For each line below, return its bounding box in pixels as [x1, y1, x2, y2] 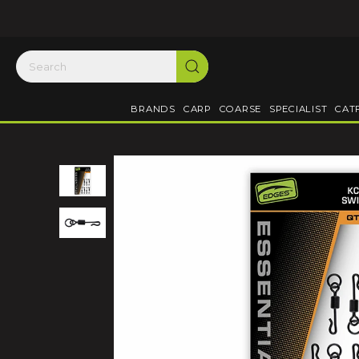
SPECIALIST [269, 103, 328, 115]
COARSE [219, 103, 262, 115]
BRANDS [131, 103, 175, 115]
